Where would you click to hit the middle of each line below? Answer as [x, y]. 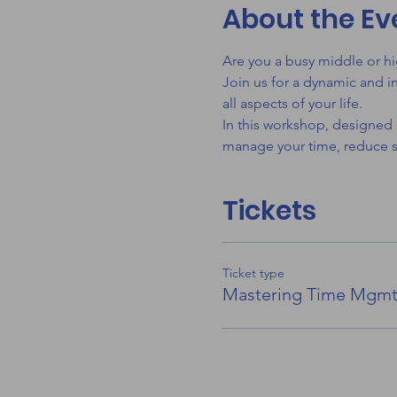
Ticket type [253, 273]
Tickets [269, 211]
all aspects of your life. [292, 103]
